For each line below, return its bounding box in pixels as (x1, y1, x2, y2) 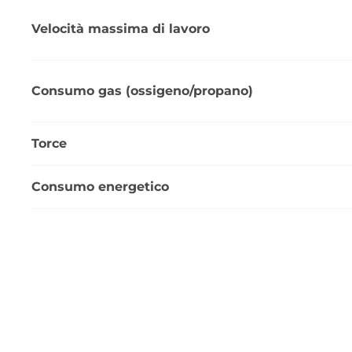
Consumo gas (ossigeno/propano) (31, 82, 253, 98)
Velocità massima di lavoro (31, 20, 210, 36)
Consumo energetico (31, 178, 169, 194)
